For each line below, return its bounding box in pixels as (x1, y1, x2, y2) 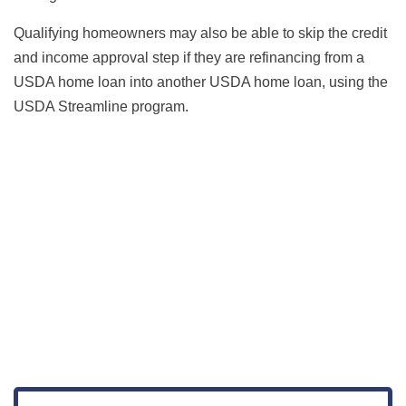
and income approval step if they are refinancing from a (14, 50, 364, 65)
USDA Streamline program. (14, 99, 188, 114)
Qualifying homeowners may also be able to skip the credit (14, 25, 387, 41)
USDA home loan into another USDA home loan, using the (14, 74, 388, 90)
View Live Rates (93, 314, 231, 334)
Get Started (93, 232, 192, 253)
